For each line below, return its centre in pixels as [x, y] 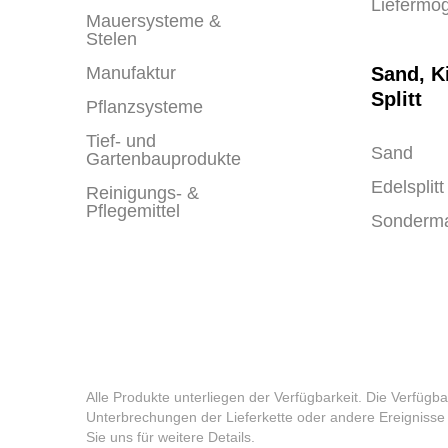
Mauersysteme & [153, 21]
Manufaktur [131, 73]
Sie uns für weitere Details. [170, 437]
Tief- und [121, 141]
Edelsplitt [407, 187]
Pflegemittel [133, 211]
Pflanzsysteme [144, 107]
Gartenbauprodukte [163, 159]
